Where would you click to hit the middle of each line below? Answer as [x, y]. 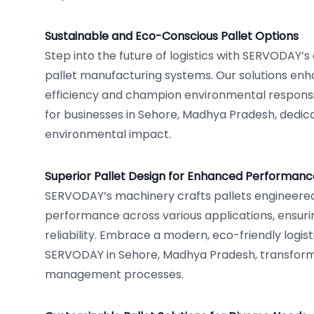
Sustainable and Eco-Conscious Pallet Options [172, 36]
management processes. [114, 274]
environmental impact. [108, 134]
